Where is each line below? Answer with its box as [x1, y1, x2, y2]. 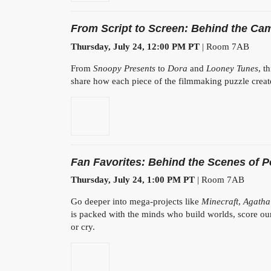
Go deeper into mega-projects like [71, 197, 201, 207]
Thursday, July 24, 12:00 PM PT [71, 41, 200, 51]
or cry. [71, 222, 95, 232]
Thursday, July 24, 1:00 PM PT [71, 175, 195, 185]
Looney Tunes [206, 63, 258, 73]
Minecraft [201, 197, 238, 207]
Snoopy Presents [93, 63, 155, 73]
